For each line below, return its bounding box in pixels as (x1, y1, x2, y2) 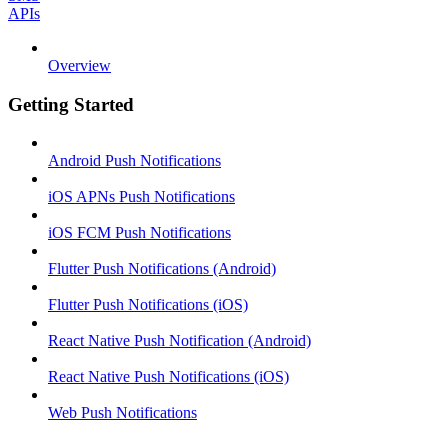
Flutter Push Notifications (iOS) (48, 296, 248, 314)
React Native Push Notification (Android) (48, 332, 311, 350)
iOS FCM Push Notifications (48, 224, 231, 242)
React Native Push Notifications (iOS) (48, 368, 289, 386)
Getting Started (8, 93, 134, 115)
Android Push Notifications (48, 152, 221, 170)
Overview (48, 56, 111, 74)
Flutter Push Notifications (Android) (48, 260, 276, 278)
